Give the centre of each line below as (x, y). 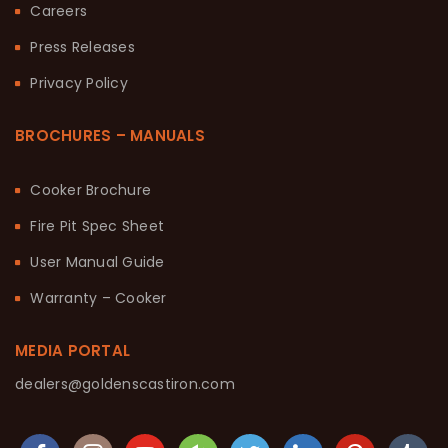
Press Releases (82, 47)
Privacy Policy (79, 83)
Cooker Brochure (90, 190)
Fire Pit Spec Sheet (97, 226)
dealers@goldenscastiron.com (125, 384)
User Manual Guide (97, 262)
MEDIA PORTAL (72, 351)
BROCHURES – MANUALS (110, 136)
